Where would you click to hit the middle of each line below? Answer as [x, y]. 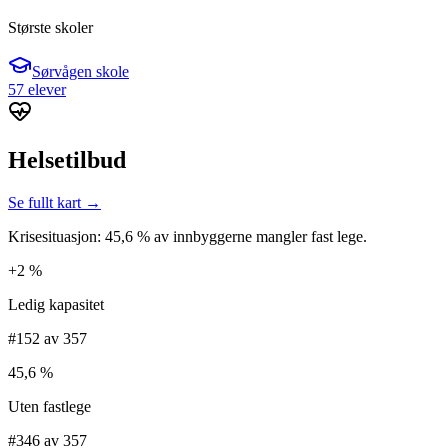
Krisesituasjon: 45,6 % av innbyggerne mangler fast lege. [187, 236]
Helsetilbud [67, 159]
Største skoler [50, 27]
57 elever [37, 89]
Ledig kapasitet [56, 304]
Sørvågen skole [80, 71]
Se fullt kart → [54, 202]
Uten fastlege [49, 406]
